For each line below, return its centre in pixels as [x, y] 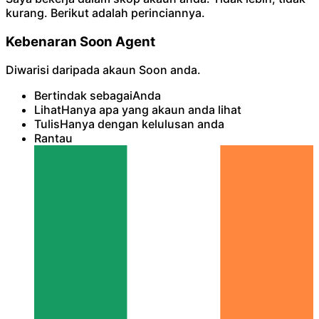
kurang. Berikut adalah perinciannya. [105, 12]
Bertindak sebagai [83, 96]
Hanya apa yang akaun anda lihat [151, 110]
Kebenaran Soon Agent [80, 41]
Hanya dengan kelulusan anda [142, 124]
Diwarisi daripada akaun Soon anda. [103, 70]
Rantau [53, 138]
